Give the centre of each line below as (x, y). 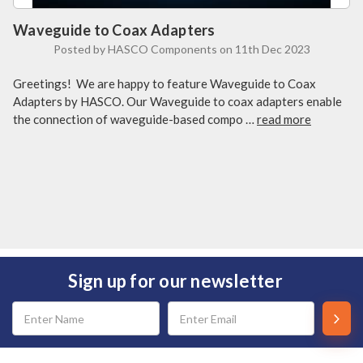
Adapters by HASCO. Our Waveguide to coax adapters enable (177, 102)
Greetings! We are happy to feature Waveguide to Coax (164, 84)
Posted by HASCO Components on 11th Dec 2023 (181, 49)
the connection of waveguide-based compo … (135, 120)
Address (30, 323)
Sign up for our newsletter (175, 281)
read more (284, 120)
